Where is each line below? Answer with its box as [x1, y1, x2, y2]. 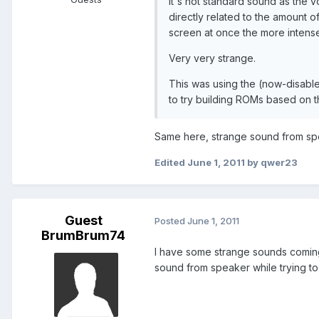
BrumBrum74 [41, 227, 125, 243]
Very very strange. [169, 51, 256, 64]
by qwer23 [245, 156, 298, 168]
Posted [155, 215, 187, 227]
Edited [155, 156, 187, 168]
